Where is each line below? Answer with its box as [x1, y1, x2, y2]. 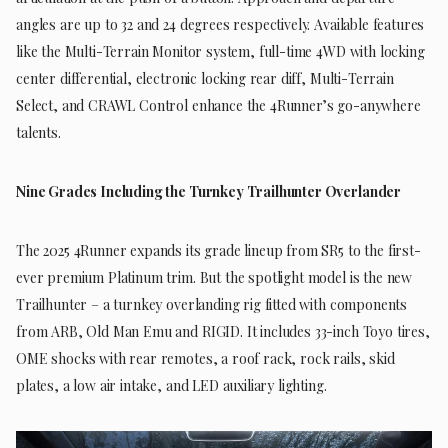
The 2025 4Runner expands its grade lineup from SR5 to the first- [16, 240, 421, 260]
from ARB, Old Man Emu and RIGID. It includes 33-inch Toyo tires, [16, 321, 430, 341]
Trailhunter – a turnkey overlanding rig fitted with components [16, 294, 408, 314]
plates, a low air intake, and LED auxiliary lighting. [16, 375, 327, 395]
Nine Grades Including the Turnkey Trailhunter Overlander [16, 181, 407, 201]
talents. [16, 122, 61, 142]
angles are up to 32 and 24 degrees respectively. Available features [16, 14, 425, 34]
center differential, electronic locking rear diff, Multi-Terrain [16, 68, 394, 88]
